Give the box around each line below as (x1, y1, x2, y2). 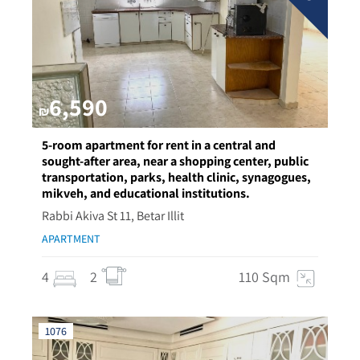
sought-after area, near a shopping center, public (42, 153, 309, 170)
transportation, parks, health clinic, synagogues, (42, 169, 311, 186)
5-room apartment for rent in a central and (42, 137, 276, 153)
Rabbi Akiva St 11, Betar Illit (42, 207, 184, 224)
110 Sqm (239, 268, 290, 286)
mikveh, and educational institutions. (42, 185, 250, 202)
